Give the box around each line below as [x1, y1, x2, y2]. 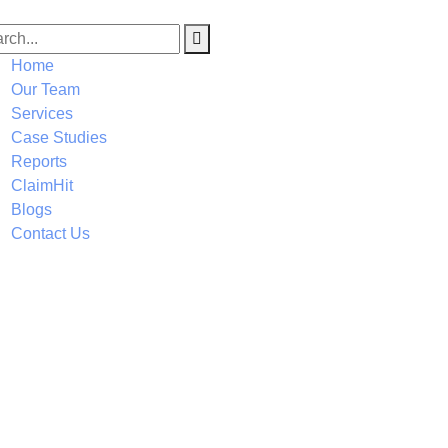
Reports [11, 153, 67, 170]
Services [11, 105, 73, 122]
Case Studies [11, 129, 107, 146]
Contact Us [11, 225, 90, 242]
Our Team [11, 81, 80, 98]
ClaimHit [11, 177, 73, 194]
